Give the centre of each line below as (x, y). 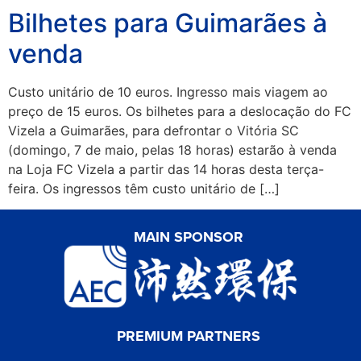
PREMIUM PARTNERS (189, 336)
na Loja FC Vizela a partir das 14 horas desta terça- (166, 170)
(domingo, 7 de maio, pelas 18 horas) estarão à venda (172, 150)
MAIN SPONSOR (189, 237)
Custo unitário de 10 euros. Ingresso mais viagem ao (168, 92)
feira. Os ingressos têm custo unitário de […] (144, 189)
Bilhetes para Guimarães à (168, 23)
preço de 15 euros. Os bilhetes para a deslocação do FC (180, 112)
